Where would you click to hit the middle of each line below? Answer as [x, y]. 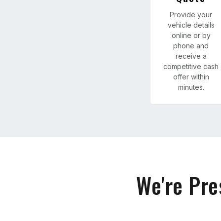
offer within [191, 77]
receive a [191, 56]
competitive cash [191, 66]
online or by [191, 35]
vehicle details [191, 25]
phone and [191, 46]
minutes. [191, 87]
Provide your [191, 15]
